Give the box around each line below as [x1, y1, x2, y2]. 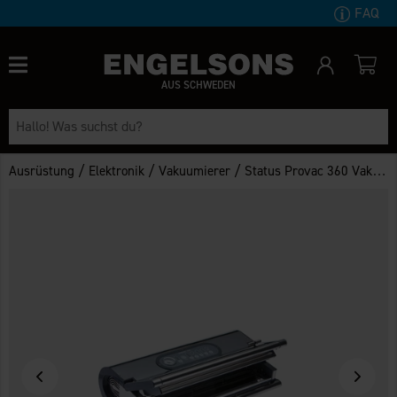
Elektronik [89, 161, 145, 180]
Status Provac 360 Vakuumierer [245, 161, 373, 180]
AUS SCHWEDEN [160, 77, 236, 92]
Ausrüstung [9, 161, 75, 180]
